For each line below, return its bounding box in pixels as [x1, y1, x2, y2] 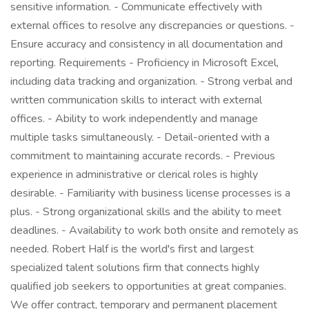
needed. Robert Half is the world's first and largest [10, 241, 254, 257]
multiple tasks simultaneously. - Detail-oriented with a [10, 130, 270, 145]
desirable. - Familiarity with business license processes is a [10, 186, 290, 201]
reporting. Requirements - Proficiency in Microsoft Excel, [10, 55, 279, 70]
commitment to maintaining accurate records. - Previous [10, 148, 275, 163]
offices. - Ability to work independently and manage [10, 111, 258, 126]
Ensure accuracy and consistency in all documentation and [10, 37, 283, 52]
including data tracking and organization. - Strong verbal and [10, 74, 292, 89]
